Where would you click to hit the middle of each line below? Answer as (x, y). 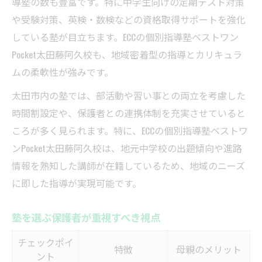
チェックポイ (45, 242)
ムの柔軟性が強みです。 (63, 72)
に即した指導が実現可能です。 (77, 183)
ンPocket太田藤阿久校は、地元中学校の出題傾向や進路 (127, 148)
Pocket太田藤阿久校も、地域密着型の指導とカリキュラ (127, 55)
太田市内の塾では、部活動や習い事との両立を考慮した (129, 96)
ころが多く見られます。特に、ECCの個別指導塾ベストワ (130, 131)
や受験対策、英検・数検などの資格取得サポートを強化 (129, 20)
